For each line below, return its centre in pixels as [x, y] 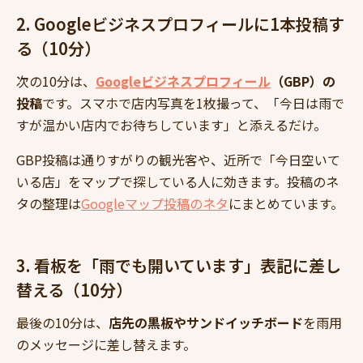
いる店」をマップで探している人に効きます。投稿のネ [177, 182]
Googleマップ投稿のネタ [155, 204]
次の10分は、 [56, 81]
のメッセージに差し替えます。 [106, 345]
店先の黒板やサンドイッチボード [206, 323]
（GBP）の [303, 81]
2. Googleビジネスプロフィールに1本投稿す [180, 24]
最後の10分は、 [62, 323]
